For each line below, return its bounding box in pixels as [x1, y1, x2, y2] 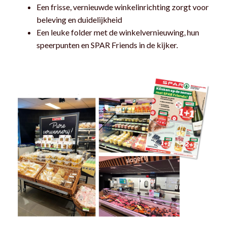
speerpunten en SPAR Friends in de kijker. [36, 40, 179, 50]
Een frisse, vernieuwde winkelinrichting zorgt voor [36, 2, 209, 12]
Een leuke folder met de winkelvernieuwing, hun [36, 27, 199, 37]
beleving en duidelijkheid [36, 14, 122, 24]
